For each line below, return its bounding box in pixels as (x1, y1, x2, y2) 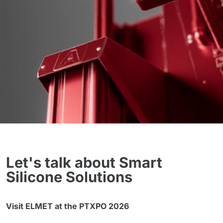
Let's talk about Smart (6, 154, 162, 171)
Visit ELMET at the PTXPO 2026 (6, 201, 129, 211)
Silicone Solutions (6, 168, 132, 186)
